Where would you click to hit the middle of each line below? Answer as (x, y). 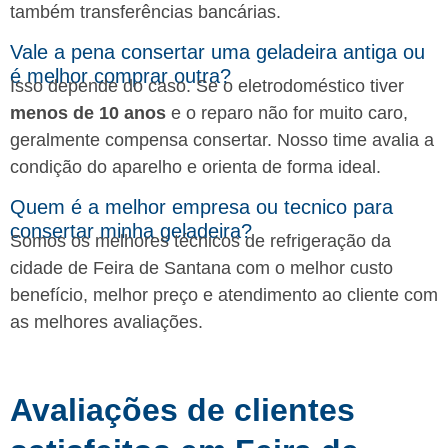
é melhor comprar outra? (120, 75)
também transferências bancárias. (145, 12)
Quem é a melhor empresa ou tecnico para (201, 206)
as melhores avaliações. (106, 321)
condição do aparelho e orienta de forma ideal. (195, 166)
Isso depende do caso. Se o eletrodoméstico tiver (207, 85)
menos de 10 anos (88, 112)
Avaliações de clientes (182, 409)
